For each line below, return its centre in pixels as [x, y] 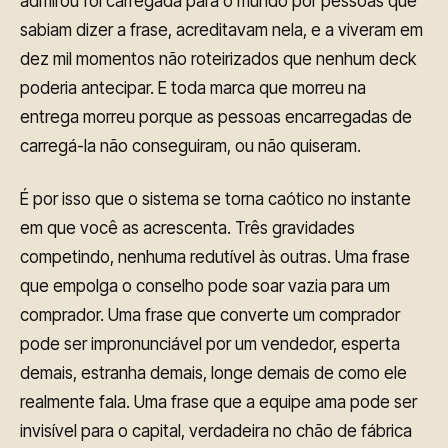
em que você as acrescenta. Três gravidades [187, 227]
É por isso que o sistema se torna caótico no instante [215, 198]
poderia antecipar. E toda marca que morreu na [193, 88]
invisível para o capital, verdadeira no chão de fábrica [216, 430]
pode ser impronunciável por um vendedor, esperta [210, 343]
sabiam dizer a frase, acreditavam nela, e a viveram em [221, 30]
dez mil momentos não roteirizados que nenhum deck [218, 59]
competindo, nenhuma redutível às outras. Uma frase [215, 256]
